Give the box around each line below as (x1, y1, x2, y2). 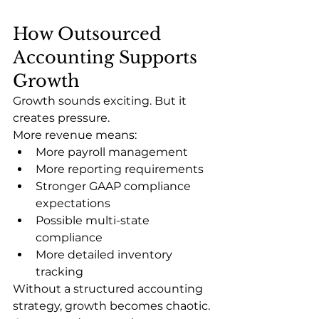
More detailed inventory (36, 247, 175, 261)
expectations (36, 196, 110, 210)
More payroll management (36, 145, 188, 159)
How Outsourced (13, 23, 166, 44)
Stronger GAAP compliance (36, 179, 194, 193)
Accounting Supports (13, 46, 202, 68)
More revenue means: (13, 127, 137, 142)
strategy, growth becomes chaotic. (13, 298, 210, 313)
